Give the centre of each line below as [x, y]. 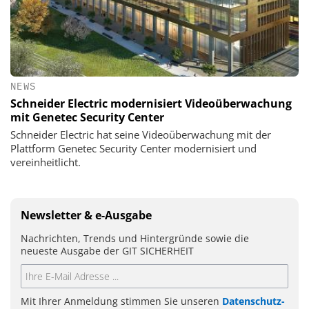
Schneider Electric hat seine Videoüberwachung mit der [141, 134]
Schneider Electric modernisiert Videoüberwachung [151, 103]
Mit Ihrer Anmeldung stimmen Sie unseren [121, 301]
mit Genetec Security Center [87, 117]
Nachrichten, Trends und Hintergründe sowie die [135, 238]
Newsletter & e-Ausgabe [86, 215]
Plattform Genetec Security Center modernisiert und [133, 148]
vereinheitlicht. [46, 162]
